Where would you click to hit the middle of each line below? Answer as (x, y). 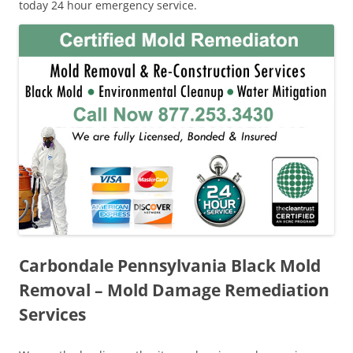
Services (52, 314)
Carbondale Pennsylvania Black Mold (170, 265)
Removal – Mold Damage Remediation (174, 290)
